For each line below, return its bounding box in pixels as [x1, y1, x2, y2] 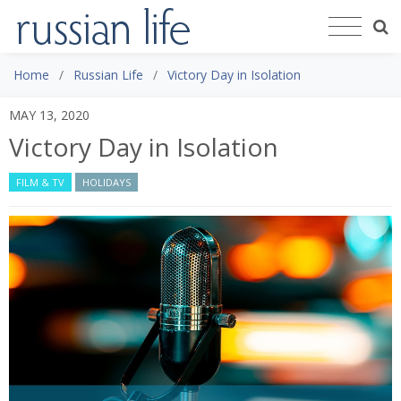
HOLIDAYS [82, 175, 131, 189]
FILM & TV [16, 175, 64, 189]
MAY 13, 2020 [9, 106, 90, 124]
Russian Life [73, 65, 143, 83]
